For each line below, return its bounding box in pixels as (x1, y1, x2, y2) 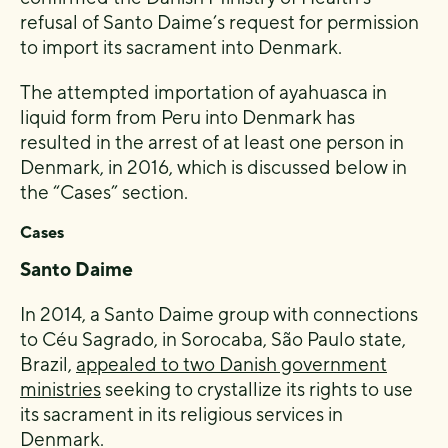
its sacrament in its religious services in (20, 402, 343, 425)
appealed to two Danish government (76, 352, 387, 375)
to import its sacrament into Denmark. (20, 35, 342, 58)
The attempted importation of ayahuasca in (20, 80, 387, 103)
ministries (20, 377, 101, 400)
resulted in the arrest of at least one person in (20, 130, 404, 153)
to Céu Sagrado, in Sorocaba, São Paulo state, (20, 327, 406, 350)
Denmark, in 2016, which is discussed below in (20, 155, 407, 178)
